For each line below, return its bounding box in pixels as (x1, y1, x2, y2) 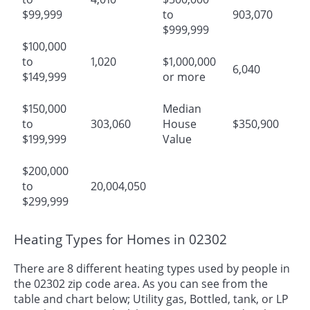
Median (163, 101, 201, 117)
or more (163, 69, 206, 85)
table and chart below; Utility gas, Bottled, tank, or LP (14, 291, 289, 307)
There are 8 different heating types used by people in (14, 260, 290, 276)
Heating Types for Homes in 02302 (14, 230, 227, 248)
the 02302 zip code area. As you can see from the (14, 275, 268, 291)
